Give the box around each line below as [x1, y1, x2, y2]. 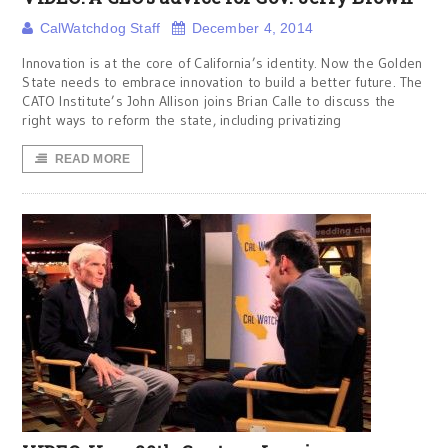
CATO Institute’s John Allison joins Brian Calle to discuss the [22, 92, 396, 110]
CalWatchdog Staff [39, 20, 161, 36]
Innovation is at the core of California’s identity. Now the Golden [22, 54, 423, 72]
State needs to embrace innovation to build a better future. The [22, 73, 423, 91]
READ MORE [54, 152, 131, 166]
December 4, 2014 [191, 20, 314, 36]
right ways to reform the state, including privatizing [22, 111, 342, 129]
